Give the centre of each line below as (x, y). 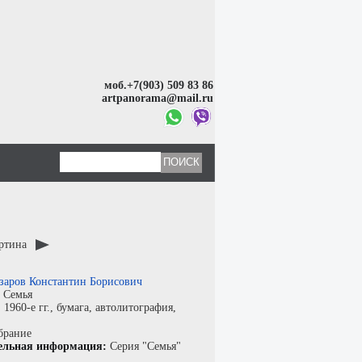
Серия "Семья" (145, 346)
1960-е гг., (30, 307)
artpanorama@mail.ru (158, 98)
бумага (73, 307)
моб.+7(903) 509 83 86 (159, 85)
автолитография (134, 307)
